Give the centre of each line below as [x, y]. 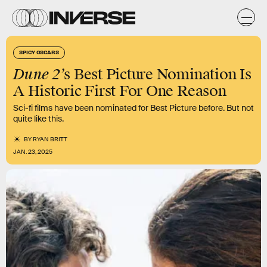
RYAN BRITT [50, 139]
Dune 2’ [39, 74]
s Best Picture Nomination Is [158, 74]
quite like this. [38, 119]
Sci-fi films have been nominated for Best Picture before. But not [133, 108]
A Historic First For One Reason [120, 91]
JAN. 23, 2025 [33, 152]
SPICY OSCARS [39, 52]
